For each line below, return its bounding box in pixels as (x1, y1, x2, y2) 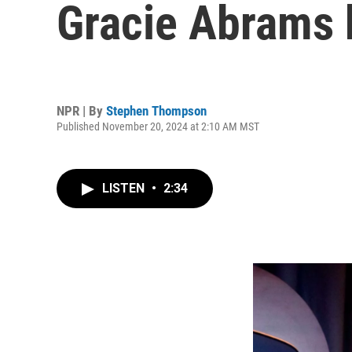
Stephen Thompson (106, 102, 207, 119)
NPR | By (57, 102, 106, 119)
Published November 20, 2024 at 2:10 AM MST (57, 119, 259, 133)
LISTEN (102, 181, 148, 196)
